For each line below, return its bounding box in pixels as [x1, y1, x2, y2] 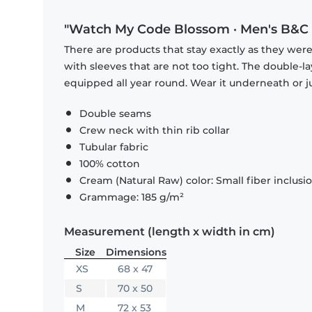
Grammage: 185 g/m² [79, 191, 184, 204]
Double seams [79, 107, 151, 120]
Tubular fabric [79, 141, 148, 154]
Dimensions [106, 246, 166, 259]
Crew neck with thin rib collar [79, 124, 230, 137]
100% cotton [79, 157, 140, 171]
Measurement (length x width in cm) [64, 225, 275, 239]
